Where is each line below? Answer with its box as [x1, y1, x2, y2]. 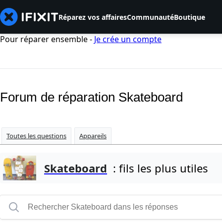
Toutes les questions [6, 131, 66, 141]
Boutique [174, 12, 205, 22]
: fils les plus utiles [107, 161, 208, 176]
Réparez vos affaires [58, 12, 127, 22]
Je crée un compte [94, 34, 162, 45]
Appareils [79, 131, 107, 141]
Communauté [127, 12, 174, 22]
